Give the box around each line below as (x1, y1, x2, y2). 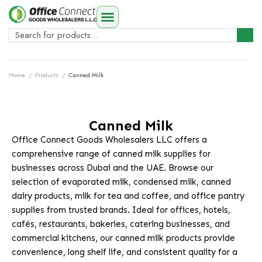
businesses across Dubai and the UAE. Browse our (12, 163, 213, 173)
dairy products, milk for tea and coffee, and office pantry (12, 191, 244, 201)
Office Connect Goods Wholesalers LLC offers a (12, 135, 207, 145)
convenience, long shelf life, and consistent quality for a (12, 247, 237, 257)
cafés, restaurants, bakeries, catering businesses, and (12, 219, 230, 229)
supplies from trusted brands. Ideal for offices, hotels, (12, 205, 230, 215)
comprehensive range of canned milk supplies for (12, 149, 211, 159)
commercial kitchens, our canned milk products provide (12, 233, 235, 243)
